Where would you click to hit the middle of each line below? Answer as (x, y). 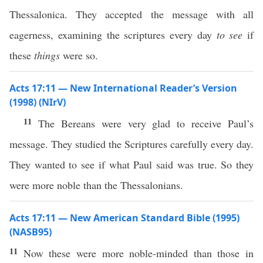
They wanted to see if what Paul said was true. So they (131, 164)
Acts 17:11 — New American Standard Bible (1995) (124, 218)
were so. (79, 55)
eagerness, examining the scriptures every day (113, 35)
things (47, 55)
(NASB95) (31, 232)
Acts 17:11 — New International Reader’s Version (123, 88)
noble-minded (159, 253)
